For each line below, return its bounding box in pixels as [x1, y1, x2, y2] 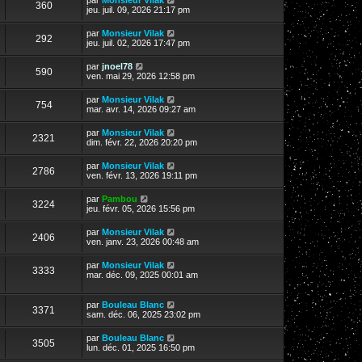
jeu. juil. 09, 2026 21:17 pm [86, 4, 190, 15]
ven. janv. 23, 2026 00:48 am [86, 236, 199, 246]
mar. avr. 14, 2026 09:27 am [86, 103, 196, 114]
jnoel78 [102, 61, 133, 71]
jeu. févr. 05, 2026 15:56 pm [86, 203, 195, 213]
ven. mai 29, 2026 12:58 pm [86, 70, 195, 81]
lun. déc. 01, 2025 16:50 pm [86, 342, 195, 352]
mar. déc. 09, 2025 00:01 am [86, 269, 198, 280]
